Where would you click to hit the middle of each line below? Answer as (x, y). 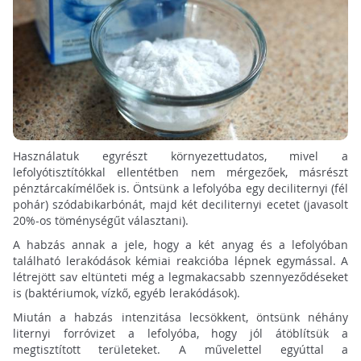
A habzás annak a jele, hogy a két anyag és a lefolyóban (180, 245)
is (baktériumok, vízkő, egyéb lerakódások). (126, 293)
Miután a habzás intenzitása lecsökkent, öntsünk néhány (180, 317)
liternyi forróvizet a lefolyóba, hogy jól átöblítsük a (180, 334)
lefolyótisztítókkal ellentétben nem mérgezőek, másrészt (180, 172)
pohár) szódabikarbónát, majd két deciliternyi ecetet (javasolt (180, 205)
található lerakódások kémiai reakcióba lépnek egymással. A (180, 261)
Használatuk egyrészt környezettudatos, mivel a (180, 156)
